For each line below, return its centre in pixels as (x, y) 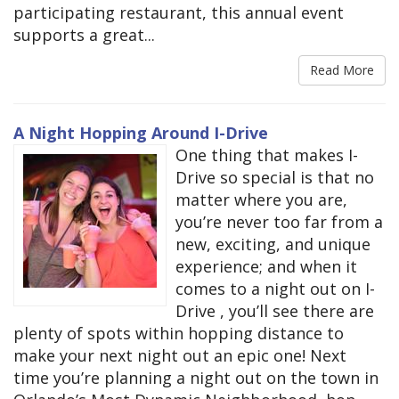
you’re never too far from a (279, 221)
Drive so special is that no (275, 177)
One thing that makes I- (267, 155)
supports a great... (84, 34)
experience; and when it (266, 266)
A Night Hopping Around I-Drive (141, 132)
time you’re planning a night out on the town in (196, 377)
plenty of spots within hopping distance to (179, 333)
